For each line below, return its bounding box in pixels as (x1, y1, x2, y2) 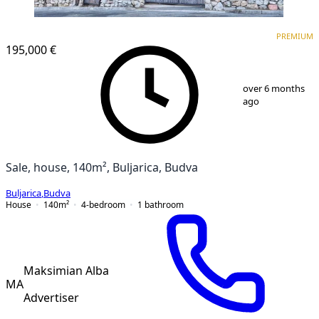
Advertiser (23, 291, 79, 303)
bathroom (145, 199, 184, 209)
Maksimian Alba (23, 264, 109, 276)
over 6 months (243, 83, 305, 93)
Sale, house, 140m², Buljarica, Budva (6, 161, 198, 173)
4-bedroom (81, 199, 125, 209)
